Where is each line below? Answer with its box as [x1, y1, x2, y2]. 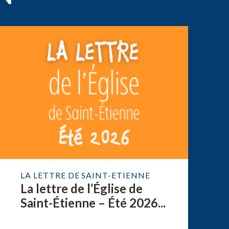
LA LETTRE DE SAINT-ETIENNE [20, 170, 150, 180]
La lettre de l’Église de [20, 180, 143, 196]
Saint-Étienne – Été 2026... [20, 195, 166, 210]
